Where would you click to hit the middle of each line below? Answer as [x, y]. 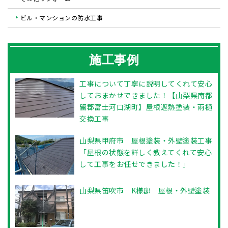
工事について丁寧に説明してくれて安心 [146, 84]
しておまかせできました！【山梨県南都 [146, 95]
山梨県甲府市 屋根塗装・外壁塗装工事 [146, 141]
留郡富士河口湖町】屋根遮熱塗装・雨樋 [146, 107]
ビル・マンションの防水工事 [61, 18]
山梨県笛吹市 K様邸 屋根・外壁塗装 [145, 190]
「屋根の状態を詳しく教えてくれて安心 [146, 152]
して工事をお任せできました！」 [135, 164]
